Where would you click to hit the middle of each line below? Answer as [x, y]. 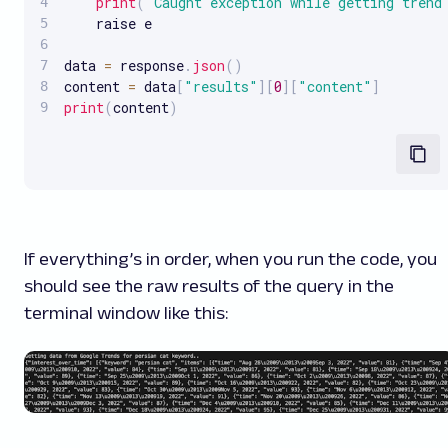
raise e [108, 24]
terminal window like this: [126, 313]
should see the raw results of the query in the [209, 286]
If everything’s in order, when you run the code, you [230, 259]
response [148, 66]
